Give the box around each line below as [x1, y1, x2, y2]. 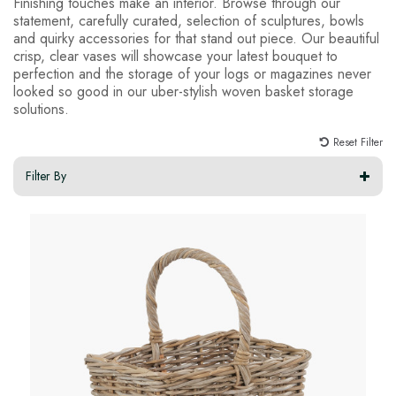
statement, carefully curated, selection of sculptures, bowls [13, 11, 364, 32]
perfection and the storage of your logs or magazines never [13, 64, 371, 85]
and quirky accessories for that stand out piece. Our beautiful [13, 28, 379, 49]
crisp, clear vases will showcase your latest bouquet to [13, 46, 338, 67]
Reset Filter [333, 134, 383, 151]
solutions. [13, 99, 69, 120]
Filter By [26, 167, 66, 186]
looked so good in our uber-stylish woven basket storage [13, 81, 354, 103]
